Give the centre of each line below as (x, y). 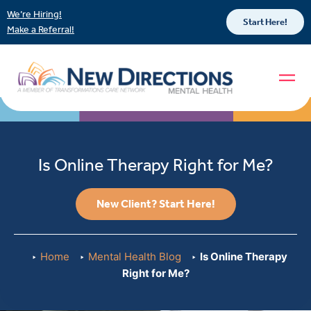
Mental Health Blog (134, 257)
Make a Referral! (41, 29)
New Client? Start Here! (155, 204)
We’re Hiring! (34, 14)
